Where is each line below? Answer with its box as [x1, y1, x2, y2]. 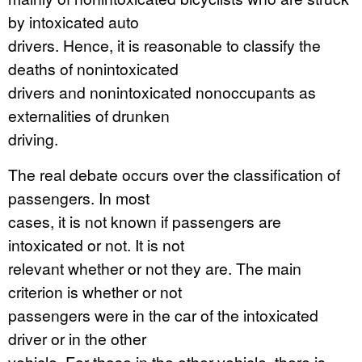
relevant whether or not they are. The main [8, 257, 301, 279]
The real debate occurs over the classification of [8, 163, 340, 185]
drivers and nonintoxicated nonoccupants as [8, 81, 316, 103]
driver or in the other [8, 327, 146, 349]
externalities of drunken [8, 104, 170, 126]
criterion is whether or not [8, 280, 182, 302]
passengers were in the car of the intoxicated [8, 304, 318, 326]
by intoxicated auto [8, 11, 139, 32]
